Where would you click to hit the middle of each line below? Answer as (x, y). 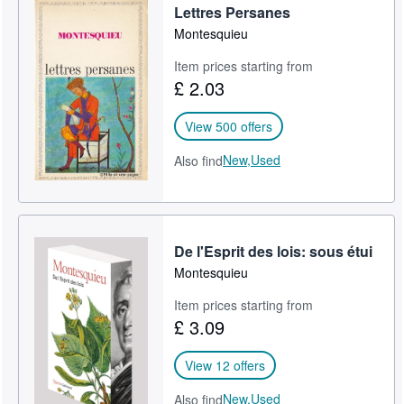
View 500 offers (229, 126)
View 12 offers (225, 365)
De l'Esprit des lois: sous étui (274, 251)
